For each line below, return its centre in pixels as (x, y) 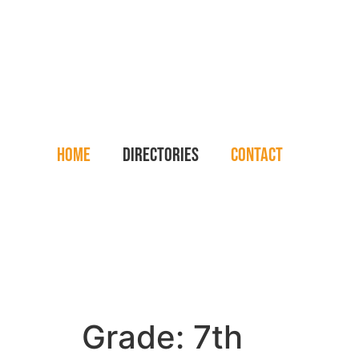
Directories (161, 155)
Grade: (137, 337)
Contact (257, 155)
